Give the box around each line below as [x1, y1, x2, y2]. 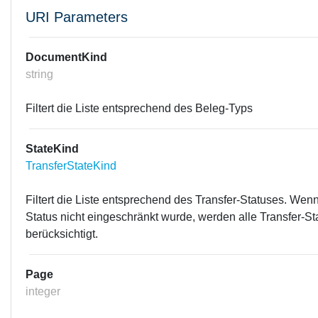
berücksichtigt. [26, 228, 98, 240]
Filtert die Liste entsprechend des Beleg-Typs [26, 102, 253, 114]
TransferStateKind [26, 160, 116, 172]
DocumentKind [26, 51, 107, 63]
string [26, 68, 53, 80]
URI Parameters [26, 9, 128, 25]
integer [26, 285, 60, 297]
